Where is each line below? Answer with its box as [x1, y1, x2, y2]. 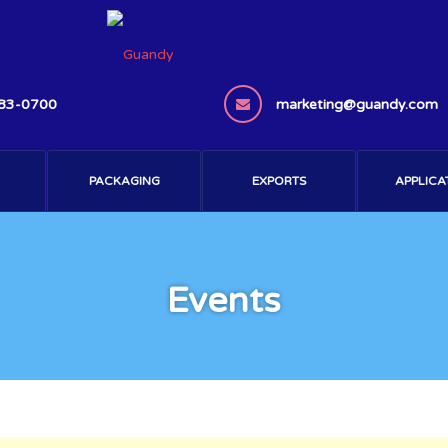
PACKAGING [88, 174, 160, 188]
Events [167, 280, 281, 322]
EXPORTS [252, 174, 307, 188]
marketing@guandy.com [276, 96, 438, 113]
